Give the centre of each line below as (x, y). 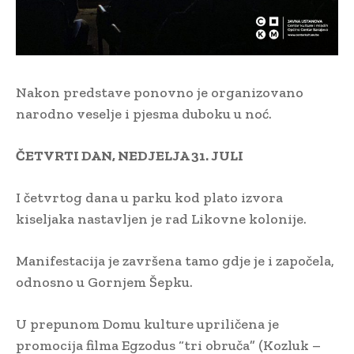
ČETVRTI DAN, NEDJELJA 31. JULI (130, 156)
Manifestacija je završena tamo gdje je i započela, (175, 261)
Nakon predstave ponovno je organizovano (160, 93)
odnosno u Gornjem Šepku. (104, 282)
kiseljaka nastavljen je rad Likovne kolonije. (161, 219)
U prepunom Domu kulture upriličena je (147, 324)
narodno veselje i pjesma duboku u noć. (144, 114)
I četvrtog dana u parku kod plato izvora (149, 198)
